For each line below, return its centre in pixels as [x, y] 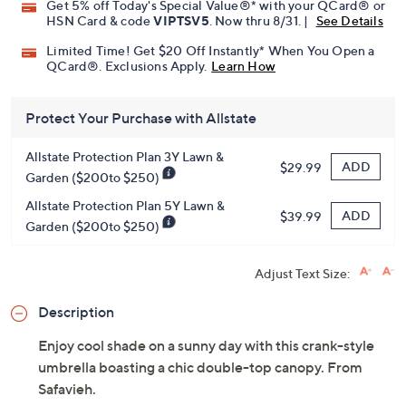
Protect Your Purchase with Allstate [141, 118]
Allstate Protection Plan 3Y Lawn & [125, 157]
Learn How [244, 66]
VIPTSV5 [181, 21]
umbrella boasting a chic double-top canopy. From [200, 367]
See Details [349, 21]
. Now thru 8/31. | [260, 21]
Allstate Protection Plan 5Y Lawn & [125, 206]
